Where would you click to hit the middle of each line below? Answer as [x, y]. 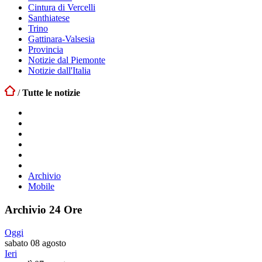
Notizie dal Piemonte [67, 60]
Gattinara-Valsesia [61, 39]
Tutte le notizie [51, 93]
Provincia [46, 49]
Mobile [41, 186]
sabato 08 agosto [35, 243]
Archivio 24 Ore [43, 210]
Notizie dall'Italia [59, 70]
